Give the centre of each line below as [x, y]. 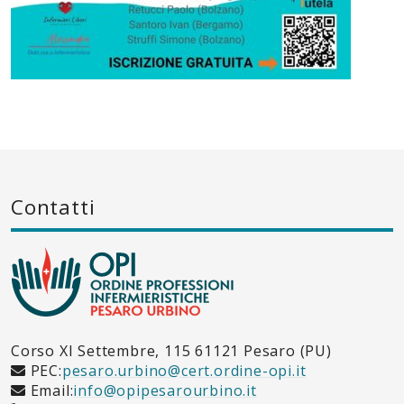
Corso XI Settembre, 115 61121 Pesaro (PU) [171, 350]
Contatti [53, 207]
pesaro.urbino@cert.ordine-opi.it [184, 370]
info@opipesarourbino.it [165, 390]
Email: [50, 390]
